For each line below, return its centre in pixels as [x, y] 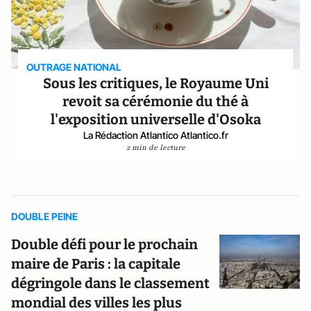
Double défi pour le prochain [104, 244]
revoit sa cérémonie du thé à [155, 101]
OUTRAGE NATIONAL [74, 67]
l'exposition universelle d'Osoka [155, 119]
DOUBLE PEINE [44, 216]
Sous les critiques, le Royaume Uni [155, 83]
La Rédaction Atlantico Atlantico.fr [155, 135]
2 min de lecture [155, 148]
